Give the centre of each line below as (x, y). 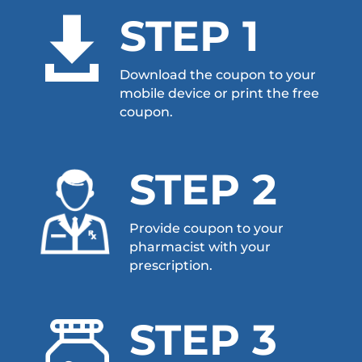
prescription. (170, 265)
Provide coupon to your (206, 228)
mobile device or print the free (219, 93)
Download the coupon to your (217, 74)
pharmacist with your (200, 246)
